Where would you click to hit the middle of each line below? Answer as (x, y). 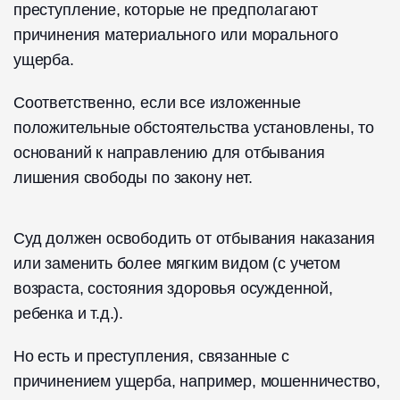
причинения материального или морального (176, 35)
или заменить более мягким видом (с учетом (177, 264)
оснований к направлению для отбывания (169, 153)
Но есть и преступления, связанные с (151, 357)
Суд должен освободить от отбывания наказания (195, 239)
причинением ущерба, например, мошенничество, (197, 382)
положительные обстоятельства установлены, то (194, 128)
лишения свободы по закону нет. (133, 178)
